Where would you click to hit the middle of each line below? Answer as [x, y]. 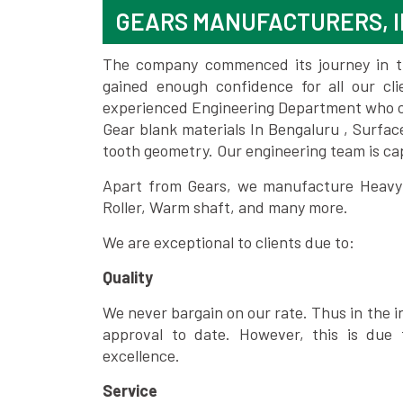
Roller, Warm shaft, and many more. [225, 207]
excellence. [141, 355]
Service [130, 390]
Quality [128, 277]
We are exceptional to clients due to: [228, 242]
